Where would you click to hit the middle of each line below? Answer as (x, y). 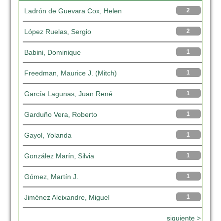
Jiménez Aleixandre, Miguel (67, 197)
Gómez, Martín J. (52, 177)
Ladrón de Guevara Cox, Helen (73, 11)
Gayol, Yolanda (48, 135)
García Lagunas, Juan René (69, 94)
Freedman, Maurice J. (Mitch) (71, 73)
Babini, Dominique (53, 52)
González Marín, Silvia (59, 156)
